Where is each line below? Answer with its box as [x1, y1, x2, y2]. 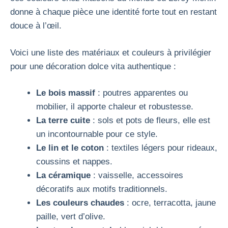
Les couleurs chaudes [36, 198, 124, 208]
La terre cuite [36, 116, 90, 125]
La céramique [36, 170, 91, 180]
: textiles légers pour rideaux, [104, 143, 217, 153]
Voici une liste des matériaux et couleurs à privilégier [10, 47, 211, 58]
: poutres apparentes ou [95, 88, 188, 98]
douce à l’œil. [10, 21, 62, 31]
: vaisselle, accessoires [91, 170, 183, 180]
